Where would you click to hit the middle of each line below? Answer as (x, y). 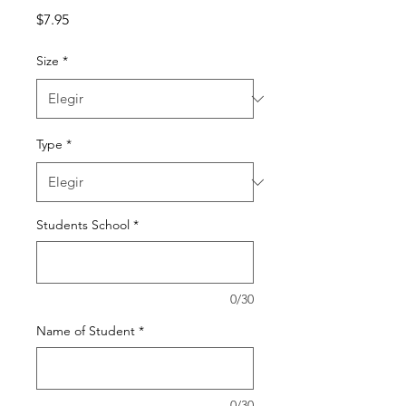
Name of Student (86, 331)
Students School (83, 225)
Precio (88, 19)
